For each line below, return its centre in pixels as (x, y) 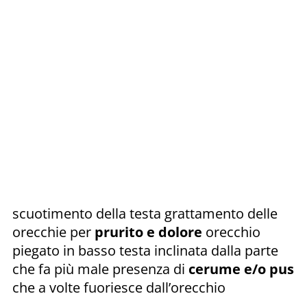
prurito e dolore (148, 232)
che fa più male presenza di (100, 269)
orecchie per (53, 232)
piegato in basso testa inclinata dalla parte (145, 250)
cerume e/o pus (241, 269)
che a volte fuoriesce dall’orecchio (119, 287)
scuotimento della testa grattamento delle (145, 213)
